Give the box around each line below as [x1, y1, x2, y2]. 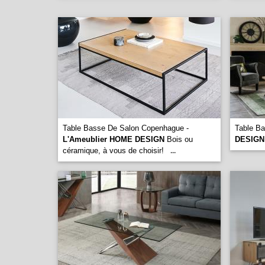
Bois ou [164, 135, 193, 144]
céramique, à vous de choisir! [63, 146, 164, 155]
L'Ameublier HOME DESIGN [63, 135, 164, 144]
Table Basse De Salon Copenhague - [63, 124, 189, 132]
